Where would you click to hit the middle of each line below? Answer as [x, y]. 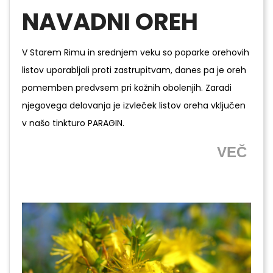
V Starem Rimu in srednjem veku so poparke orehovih [136, 52]
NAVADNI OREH [110, 21]
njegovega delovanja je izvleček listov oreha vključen [134, 105]
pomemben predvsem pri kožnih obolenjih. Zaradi [127, 87]
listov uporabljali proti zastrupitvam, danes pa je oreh [134, 70]
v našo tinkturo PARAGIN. [73, 123]
